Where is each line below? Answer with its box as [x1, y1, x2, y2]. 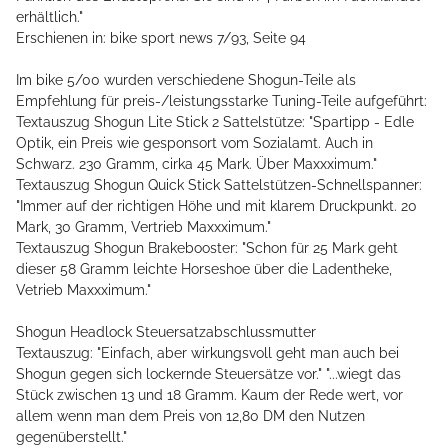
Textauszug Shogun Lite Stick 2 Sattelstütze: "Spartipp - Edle [16, 114, 414, 131]
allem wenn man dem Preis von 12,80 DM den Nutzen [16, 408, 365, 425]
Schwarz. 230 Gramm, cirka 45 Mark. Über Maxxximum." [16, 156, 377, 173]
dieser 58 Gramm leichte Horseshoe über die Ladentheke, [16, 261, 392, 278]
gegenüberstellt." [16, 429, 127, 446]
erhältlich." [16, 9, 83, 26]
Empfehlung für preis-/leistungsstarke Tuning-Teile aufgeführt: [16, 93, 427, 110]
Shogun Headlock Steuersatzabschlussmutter [16, 324, 316, 341]
